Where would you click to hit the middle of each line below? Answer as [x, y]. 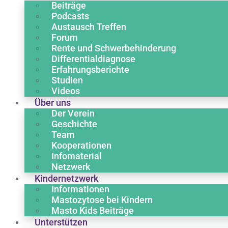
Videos [66, 91]
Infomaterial [77, 156]
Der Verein [73, 113]
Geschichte [74, 124]
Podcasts [70, 16]
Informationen [80, 189]
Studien [67, 80]
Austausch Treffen [89, 27]
